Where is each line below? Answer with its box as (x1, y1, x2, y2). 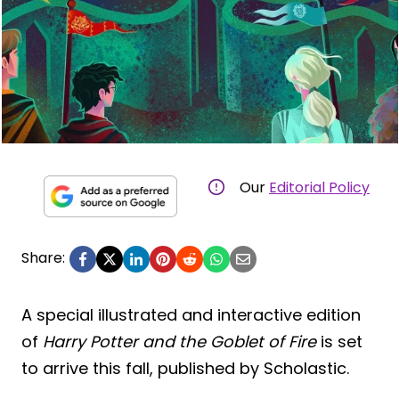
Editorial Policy (269, 176, 370, 198)
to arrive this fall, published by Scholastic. (21, 356, 349, 379)
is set (316, 330, 362, 353)
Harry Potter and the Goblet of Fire (43, 330, 316, 353)
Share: (21, 247, 65, 268)
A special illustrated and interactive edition (21, 303, 361, 326)
